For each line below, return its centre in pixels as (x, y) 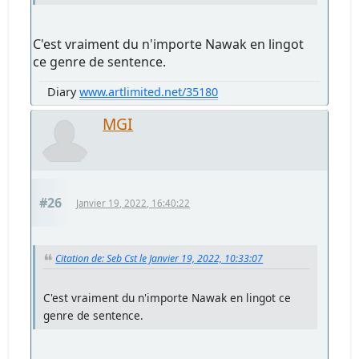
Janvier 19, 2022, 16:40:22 (133, 204)
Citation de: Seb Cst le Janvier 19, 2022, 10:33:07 (159, 259)
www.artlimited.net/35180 (149, 92)
